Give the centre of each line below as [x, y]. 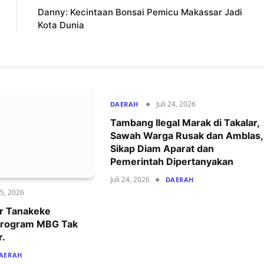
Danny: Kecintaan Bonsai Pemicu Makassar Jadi [140, 12]
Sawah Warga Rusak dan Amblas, [186, 136]
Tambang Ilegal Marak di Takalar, [184, 123]
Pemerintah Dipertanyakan [171, 162]
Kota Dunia [61, 25]
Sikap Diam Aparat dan [162, 149]
